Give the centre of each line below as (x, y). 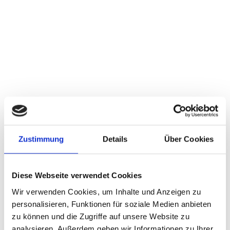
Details (115, 139)
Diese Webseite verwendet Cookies (77, 176)
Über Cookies (189, 139)
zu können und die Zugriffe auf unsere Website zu (101, 216)
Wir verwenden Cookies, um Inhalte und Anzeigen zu (107, 191)
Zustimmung (41, 139)
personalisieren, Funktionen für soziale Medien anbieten (112, 204)
